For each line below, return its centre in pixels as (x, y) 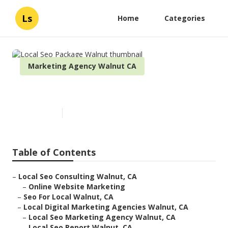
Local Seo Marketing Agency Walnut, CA (102, 217)
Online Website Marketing (77, 187)
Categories (185, 18)
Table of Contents (54, 152)
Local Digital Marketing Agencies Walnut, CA (106, 207)
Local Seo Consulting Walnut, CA (78, 177)
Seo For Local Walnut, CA (68, 197)
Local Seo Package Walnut (98, 92)
